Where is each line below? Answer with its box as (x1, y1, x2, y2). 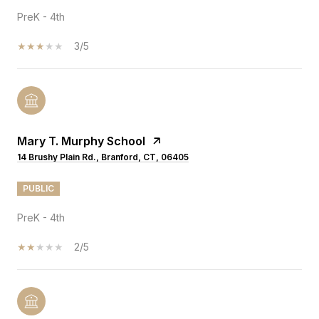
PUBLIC (23, 182, 54, 194)
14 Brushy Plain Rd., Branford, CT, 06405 (17, 151, 189, 162)
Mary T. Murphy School (17, 133, 145, 148)
